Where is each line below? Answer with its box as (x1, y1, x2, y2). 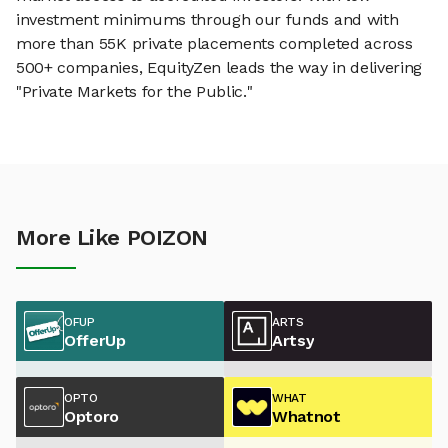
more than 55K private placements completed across (16, 34, 413, 54)
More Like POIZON (16, 225, 208, 251)
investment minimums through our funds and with (16, 10, 399, 30)
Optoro (64, 406, 120, 426)
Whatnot (272, 406, 341, 426)
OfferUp (64, 330, 126, 350)
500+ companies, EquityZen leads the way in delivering (16, 58, 423, 78)
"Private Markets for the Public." (16, 82, 253, 102)
